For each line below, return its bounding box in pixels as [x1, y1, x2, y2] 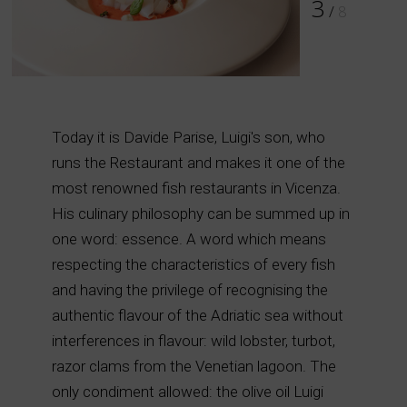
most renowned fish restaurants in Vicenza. [51, 179, 341, 198]
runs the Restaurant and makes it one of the [51, 154, 345, 173]
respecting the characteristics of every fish [51, 255, 335, 274]
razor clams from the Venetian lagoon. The [51, 357, 336, 376]
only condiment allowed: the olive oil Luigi [51, 382, 323, 402]
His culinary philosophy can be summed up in [51, 204, 350, 223]
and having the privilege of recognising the [51, 281, 328, 300]
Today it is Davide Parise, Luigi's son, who [51, 128, 325, 147]
